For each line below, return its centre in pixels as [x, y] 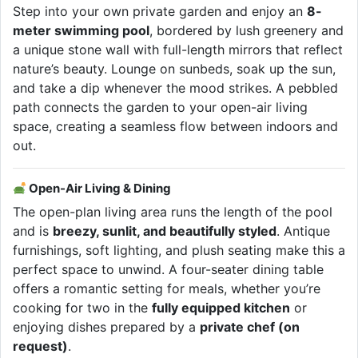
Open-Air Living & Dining [99, 189]
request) [40, 346]
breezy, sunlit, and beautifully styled [165, 231]
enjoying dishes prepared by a [106, 327]
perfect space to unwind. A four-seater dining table [168, 270]
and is [33, 231]
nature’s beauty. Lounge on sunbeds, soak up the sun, [174, 69]
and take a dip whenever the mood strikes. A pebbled [175, 88]
